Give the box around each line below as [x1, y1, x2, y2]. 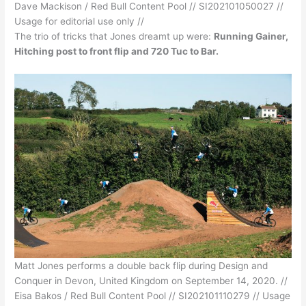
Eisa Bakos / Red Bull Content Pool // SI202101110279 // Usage [14, 290, 291, 302]
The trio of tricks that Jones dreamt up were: [14, 31, 214, 42]
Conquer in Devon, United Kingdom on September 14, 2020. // [14, 275, 288, 287]
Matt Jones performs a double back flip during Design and [14, 260, 268, 272]
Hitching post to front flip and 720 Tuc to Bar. [14, 46, 219, 57]
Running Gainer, [214, 31, 289, 42]
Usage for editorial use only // [14, 16, 145, 27]
